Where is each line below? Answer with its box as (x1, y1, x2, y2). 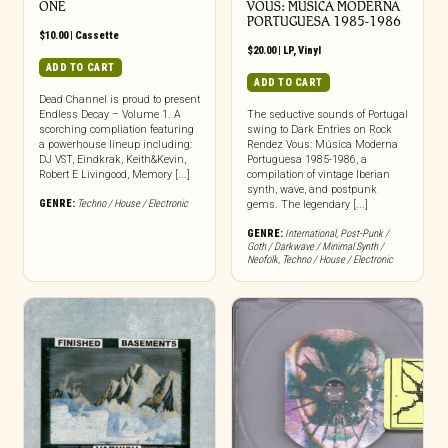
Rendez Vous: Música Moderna (246, 138, 398, 151)
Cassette (74, 29, 119, 42)
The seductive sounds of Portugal (246, 108, 408, 121)
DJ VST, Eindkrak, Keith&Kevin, (38, 153, 186, 166)
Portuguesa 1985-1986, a (246, 153, 367, 166)
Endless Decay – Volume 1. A (38, 108, 181, 121)
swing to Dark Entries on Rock (246, 123, 392, 136)
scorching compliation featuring (38, 123, 194, 136)
